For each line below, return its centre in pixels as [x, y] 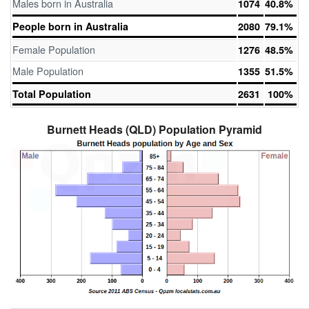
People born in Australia [70, 26]
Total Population [52, 94]
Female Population [54, 49]
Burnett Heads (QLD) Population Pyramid [154, 129]
